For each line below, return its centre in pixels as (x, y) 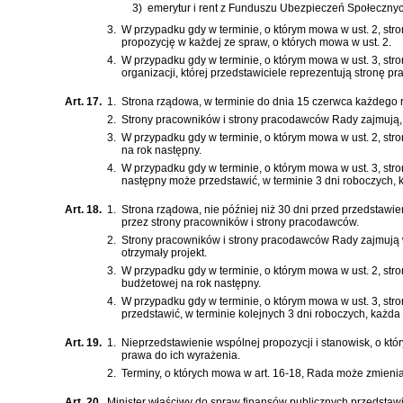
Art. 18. (83, 210)
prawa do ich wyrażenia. (181, 356)
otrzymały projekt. (164, 253)
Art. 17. (83, 102)
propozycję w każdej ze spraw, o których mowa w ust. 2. (256, 43)
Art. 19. (83, 343)
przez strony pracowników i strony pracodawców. (240, 223)
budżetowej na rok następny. (191, 284)
